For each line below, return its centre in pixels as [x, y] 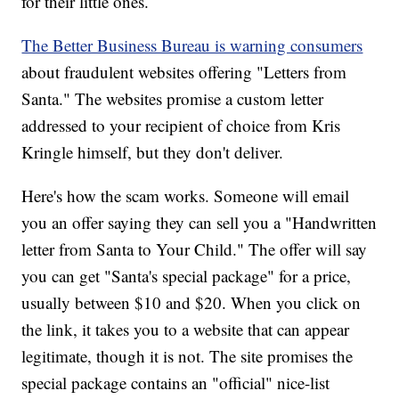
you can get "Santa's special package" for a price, [187, 276]
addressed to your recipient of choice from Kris [181, 126]
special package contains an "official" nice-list [176, 383]
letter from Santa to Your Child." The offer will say [195, 249]
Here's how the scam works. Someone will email [186, 196]
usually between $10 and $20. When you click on [191, 303]
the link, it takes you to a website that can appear [186, 330]
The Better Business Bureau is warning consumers [192, 45]
